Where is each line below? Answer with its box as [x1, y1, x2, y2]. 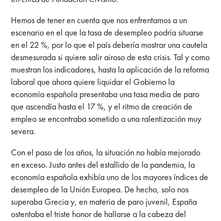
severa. [11, 125, 36, 137]
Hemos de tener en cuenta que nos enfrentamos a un [11, 14, 187, 26]
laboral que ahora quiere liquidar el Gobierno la [11, 75, 175, 87]
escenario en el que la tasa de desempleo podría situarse [11, 26, 204, 38]
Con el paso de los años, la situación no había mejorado [11, 146, 201, 158]
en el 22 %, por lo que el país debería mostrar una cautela [11, 38, 208, 50]
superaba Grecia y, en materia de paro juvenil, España [11, 195, 197, 207]
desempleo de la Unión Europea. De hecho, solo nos [11, 183, 189, 195]
